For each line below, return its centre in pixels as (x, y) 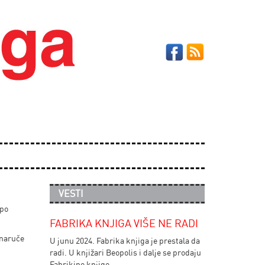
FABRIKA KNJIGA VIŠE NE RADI (124, 223)
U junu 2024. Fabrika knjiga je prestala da (125, 240)
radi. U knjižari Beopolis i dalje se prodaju (125, 252)
